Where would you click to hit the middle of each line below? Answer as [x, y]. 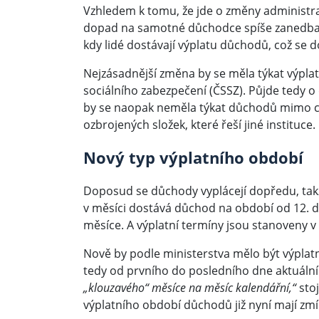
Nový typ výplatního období [193, 157]
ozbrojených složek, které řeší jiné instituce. [199, 124]
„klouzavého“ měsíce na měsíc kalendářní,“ [190, 287]
